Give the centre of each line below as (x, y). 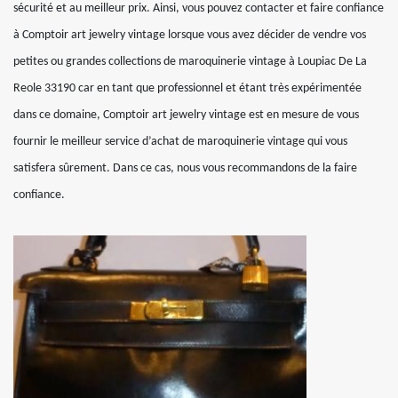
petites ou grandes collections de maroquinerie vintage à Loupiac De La (190, 62)
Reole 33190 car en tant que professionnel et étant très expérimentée (187, 88)
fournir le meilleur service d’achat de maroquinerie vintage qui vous (180, 142)
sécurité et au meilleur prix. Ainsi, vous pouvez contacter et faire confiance (199, 8)
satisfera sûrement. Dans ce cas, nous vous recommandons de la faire (185, 168)
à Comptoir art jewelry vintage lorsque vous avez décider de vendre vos (190, 35)
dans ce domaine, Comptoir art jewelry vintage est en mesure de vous (186, 115)
